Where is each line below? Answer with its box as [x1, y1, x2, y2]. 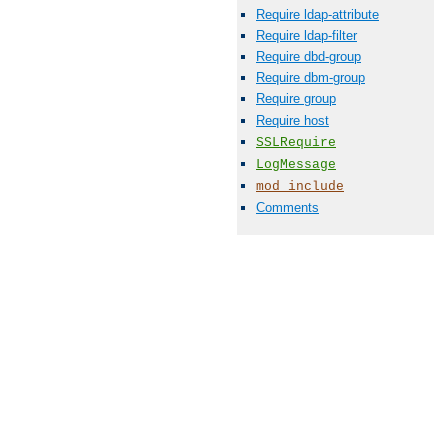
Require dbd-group [256, 49, 361, 64]
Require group [256, 91, 336, 107]
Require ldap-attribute [256, 6, 379, 22]
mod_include [256, 179, 344, 195]
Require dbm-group [256, 70, 365, 86]
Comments [256, 200, 319, 216]
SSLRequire [256, 134, 336, 150]
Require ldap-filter [256, 27, 357, 43]
